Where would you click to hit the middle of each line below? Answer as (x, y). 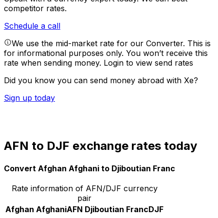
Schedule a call (32, 26)
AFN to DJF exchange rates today (100, 146)
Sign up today (29, 98)
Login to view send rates (148, 63)
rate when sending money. (54, 63)
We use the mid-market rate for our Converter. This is (111, 44)
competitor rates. (35, 9)
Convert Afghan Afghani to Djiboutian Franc (90, 168)
